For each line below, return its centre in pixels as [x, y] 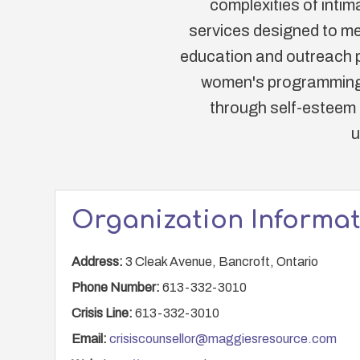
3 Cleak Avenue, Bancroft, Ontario [221, 262]
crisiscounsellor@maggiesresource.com [223, 339]
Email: [89, 339]
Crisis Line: [102, 313]
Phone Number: [116, 287]
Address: [97, 262]
